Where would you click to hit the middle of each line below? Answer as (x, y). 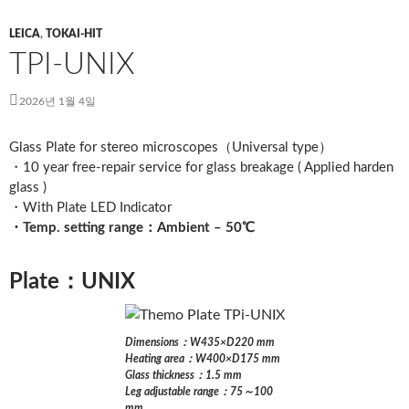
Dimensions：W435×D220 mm (199, 343)
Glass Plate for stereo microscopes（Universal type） (171, 148)
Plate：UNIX (72, 283)
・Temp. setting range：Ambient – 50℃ (132, 228)
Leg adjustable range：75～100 (199, 392)
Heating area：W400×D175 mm (202, 359)
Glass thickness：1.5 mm (183, 376)
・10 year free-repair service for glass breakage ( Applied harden (201, 168)
